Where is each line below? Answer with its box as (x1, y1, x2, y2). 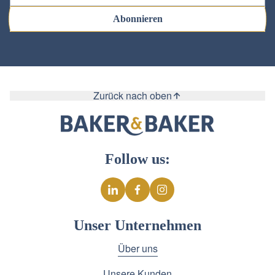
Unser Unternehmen (74, 217, 201, 233)
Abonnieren (112, 13, 163, 24)
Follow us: (105, 150, 170, 167)
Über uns (117, 241, 158, 255)
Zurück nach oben (93, 88, 172, 103)
